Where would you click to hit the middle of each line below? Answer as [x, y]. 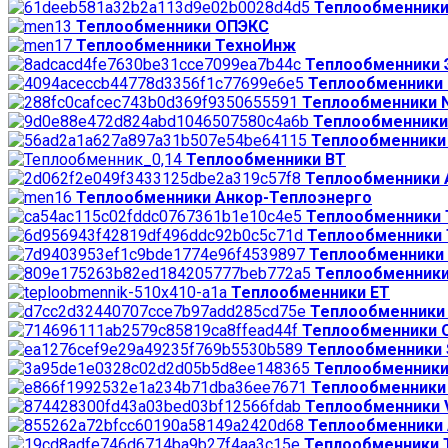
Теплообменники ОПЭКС [172, 26]
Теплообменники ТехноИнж [186, 45]
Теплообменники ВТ [266, 159]
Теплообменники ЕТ [310, 292]
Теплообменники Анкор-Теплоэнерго [224, 197]
